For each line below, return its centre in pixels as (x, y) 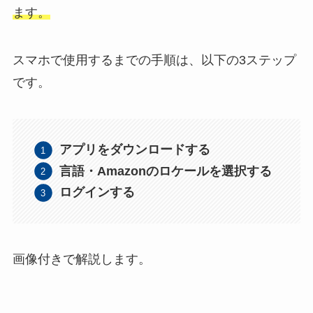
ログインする (97, 192)
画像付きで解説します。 (81, 260)
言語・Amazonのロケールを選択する (166, 171)
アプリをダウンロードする (135, 150)
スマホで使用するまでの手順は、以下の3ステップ (154, 60)
